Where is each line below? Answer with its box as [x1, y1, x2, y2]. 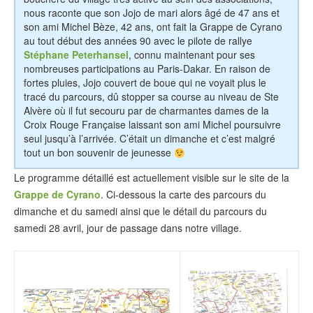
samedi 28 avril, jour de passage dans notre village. [14, 221, 242, 235]
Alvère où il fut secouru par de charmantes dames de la [24, 103, 269, 118]
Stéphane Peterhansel [24, 48, 129, 62]
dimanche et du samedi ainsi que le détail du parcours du [14, 204, 267, 219]
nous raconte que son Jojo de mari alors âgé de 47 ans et [24, 6, 279, 20]
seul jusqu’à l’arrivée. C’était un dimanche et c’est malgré [24, 131, 275, 146]
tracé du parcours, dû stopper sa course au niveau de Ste [24, 89, 279, 104]
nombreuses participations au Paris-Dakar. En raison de [24, 61, 270, 76]
